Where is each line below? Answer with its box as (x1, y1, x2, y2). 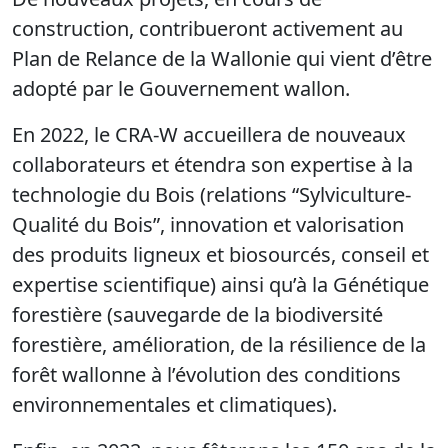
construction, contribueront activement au (12, 14, 403, 42)
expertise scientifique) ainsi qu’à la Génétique (12, 270, 429, 298)
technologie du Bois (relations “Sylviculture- (12, 180, 411, 208)
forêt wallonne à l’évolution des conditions (12, 360, 401, 388)
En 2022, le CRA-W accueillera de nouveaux (12, 120, 406, 148)
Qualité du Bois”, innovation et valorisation (12, 210, 404, 238)
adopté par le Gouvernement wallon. (12, 74, 350, 102)
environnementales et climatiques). (12, 390, 337, 418)
